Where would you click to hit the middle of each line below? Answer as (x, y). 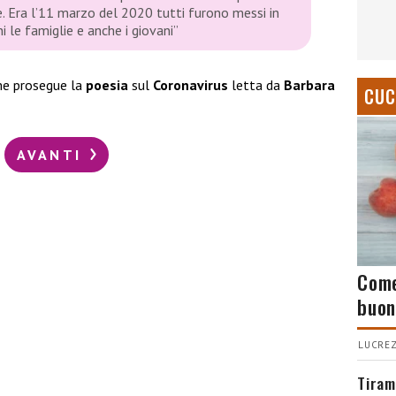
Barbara (309, 85)
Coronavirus (190, 85)
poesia (107, 85)
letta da (256, 85)
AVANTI (52, 154)
